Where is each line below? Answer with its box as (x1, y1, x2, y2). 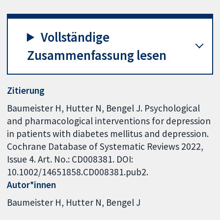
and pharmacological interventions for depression (7, 114, 211, 127)
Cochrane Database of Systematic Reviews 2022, (7, 140, 204, 152)
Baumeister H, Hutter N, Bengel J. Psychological (7, 102, 200, 114)
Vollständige (41, 28, 110, 45)
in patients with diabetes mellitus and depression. (7, 127, 209, 139)
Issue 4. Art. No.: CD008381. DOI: (7, 153, 134, 165)
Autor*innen (7, 178, 56, 191)
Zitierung (7, 84, 45, 97)
